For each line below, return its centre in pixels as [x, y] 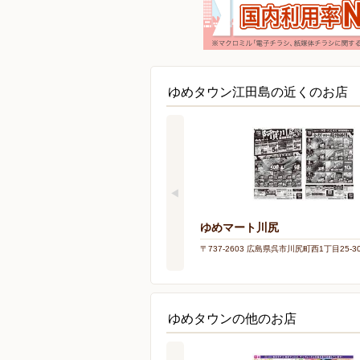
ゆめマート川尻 [239, 227]
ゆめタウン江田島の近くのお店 [258, 92]
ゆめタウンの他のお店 [232, 319]
